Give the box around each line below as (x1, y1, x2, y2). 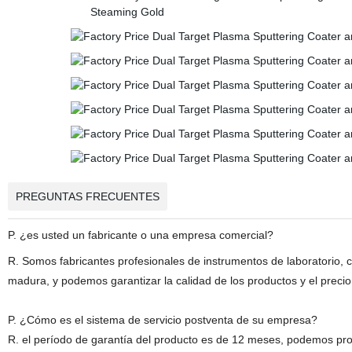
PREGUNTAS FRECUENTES (15, 190, 159, 203)
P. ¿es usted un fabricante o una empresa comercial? (7, 229, 273, 241)
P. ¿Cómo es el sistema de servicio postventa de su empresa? (7, 313, 317, 326)
